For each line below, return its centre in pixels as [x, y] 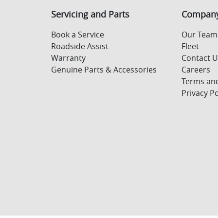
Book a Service [77, 35]
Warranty [68, 58]
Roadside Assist [80, 46]
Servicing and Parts [90, 14]
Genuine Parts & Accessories [104, 70]
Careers [196, 70]
